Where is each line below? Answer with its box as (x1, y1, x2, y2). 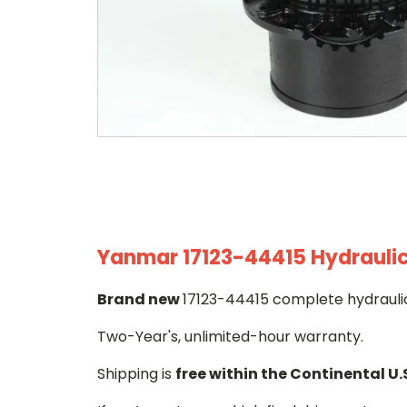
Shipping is (97, 363, 175, 384)
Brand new (97, 289, 183, 310)
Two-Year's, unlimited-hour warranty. (97, 326, 363, 347)
